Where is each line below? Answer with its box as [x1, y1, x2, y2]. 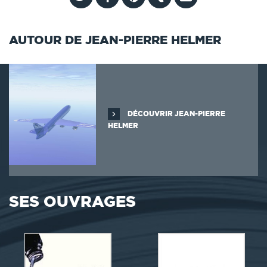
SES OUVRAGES [9, 193, 136, 210]
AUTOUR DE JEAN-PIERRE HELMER [9, 33, 221, 47]
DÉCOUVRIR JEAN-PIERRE [126, 110, 226, 118]
